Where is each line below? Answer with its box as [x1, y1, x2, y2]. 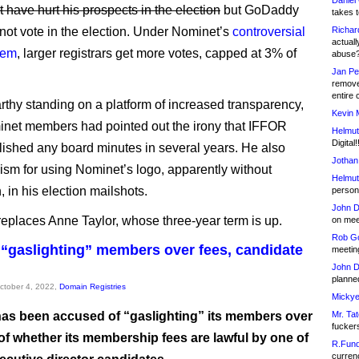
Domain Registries [59, 282, 126, 291]
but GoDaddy [220, 3, 299, 17]
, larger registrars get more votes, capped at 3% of [17, 46, 296, 60]
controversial [232, 25, 305, 38]
